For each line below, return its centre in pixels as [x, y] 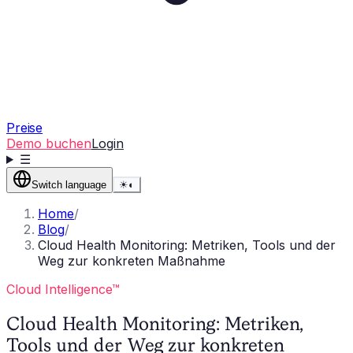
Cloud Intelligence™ [63, 289]
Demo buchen [49, 143]
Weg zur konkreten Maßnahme [132, 261]
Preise [25, 128]
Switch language [69, 185]
